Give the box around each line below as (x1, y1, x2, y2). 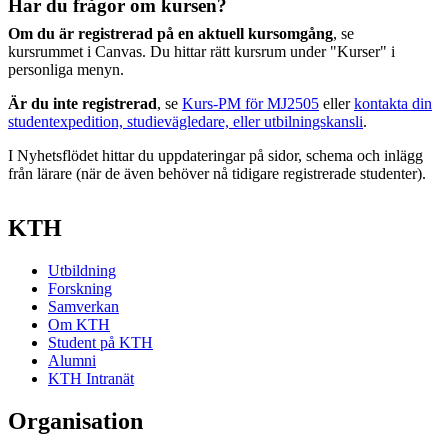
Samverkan (48, 297, 119, 315)
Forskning (48, 279, 112, 297)
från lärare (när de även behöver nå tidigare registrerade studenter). (8, 165, 426, 182)
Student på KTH (48, 333, 153, 351)
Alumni (48, 351, 96, 369)
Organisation (8, 407, 143, 434)
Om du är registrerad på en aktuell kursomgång (8, 25, 333, 42)
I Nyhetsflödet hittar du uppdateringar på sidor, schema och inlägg (8, 147, 423, 164)
